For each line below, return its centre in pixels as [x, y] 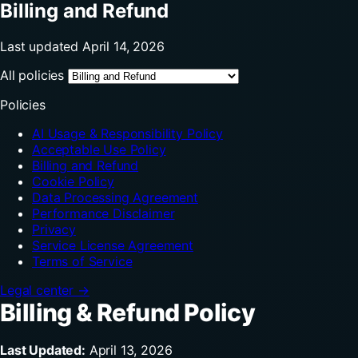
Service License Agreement [113, 245]
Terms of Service [82, 261]
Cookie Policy [73, 181]
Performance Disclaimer [103, 213]
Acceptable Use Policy [99, 149]
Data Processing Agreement [115, 197]
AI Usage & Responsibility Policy [127, 133]
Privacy [54, 229]
